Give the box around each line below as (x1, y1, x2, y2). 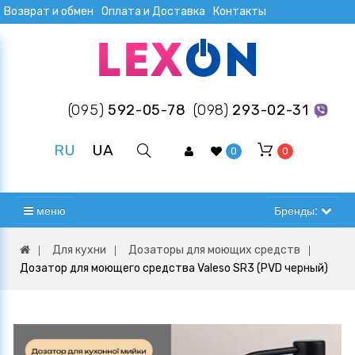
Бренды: (274, 202, 321, 219)
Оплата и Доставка (101, 5, 205, 18)
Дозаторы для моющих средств (128, 243, 300, 258)
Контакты (213, 5, 266, 18)
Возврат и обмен (4, 5, 94, 18)
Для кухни (52, 243, 106, 258)
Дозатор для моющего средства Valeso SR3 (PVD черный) (20, 261, 328, 276)
